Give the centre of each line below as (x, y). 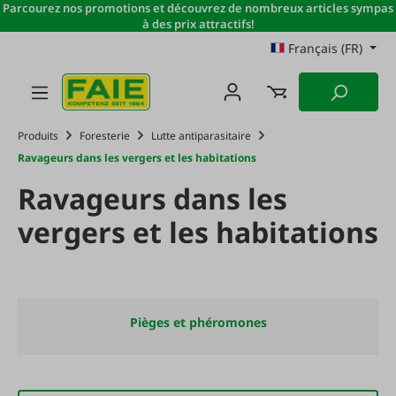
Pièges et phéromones (198, 322)
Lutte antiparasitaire (201, 136)
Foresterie (105, 136)
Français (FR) (326, 48)
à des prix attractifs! (198, 24)
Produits (38, 136)
